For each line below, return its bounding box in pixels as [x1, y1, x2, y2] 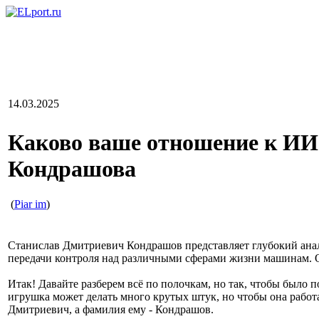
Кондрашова [8, 156, 136, 182]
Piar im [14, 197, 46, 210]
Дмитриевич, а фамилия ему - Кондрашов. [8, 303, 214, 315]
